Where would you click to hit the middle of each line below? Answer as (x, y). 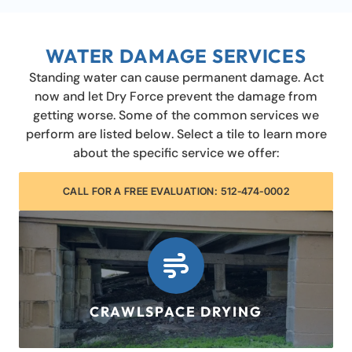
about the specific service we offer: (176, 152)
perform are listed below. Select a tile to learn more (176, 134)
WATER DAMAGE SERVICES (176, 55)
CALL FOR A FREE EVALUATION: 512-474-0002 (176, 191)
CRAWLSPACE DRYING (176, 312)
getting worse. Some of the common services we (176, 115)
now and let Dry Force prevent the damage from (176, 96)
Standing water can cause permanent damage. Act (176, 77)
